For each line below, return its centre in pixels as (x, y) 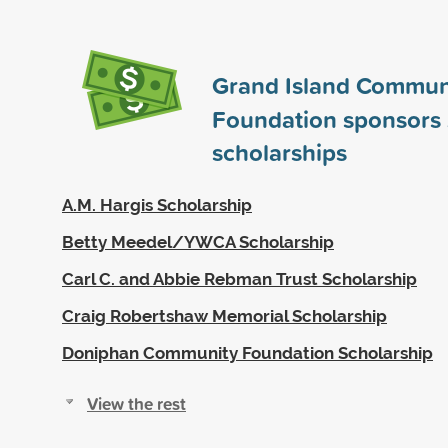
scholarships (279, 151)
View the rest (136, 403)
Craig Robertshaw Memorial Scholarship (224, 315)
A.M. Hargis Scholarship (157, 204)
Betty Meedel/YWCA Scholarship (198, 241)
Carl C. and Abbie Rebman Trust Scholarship (239, 278)
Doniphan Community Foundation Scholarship (247, 352)
